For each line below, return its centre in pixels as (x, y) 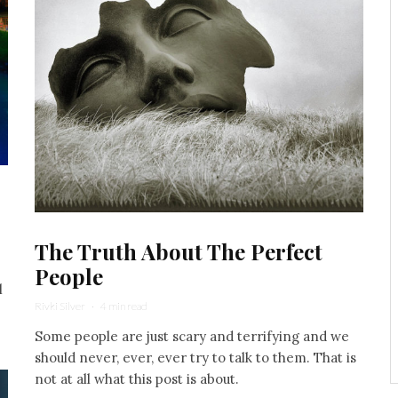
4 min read (124, 306)
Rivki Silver (60, 306)
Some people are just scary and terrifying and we (192, 336)
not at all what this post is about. (137, 378)
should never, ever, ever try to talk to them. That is (195, 357)
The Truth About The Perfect (179, 251)
